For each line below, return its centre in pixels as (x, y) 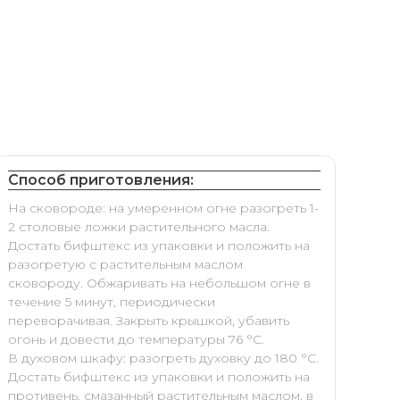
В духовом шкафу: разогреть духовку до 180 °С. (163, 358)
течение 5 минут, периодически (112, 302)
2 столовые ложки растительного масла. (139, 227)
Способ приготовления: (101, 180)
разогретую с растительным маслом (125, 264)
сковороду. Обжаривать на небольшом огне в (159, 283)
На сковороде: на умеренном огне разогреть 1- (163, 208)
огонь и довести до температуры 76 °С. (136, 339)
